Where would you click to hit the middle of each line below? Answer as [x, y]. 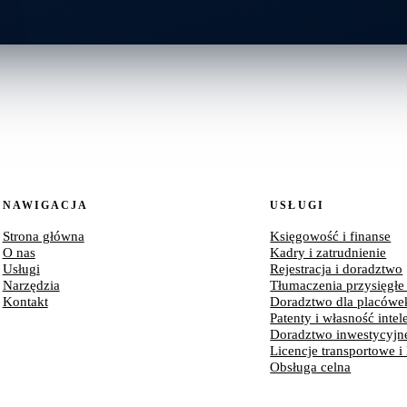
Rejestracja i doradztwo [337, 269]
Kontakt [25, 302]
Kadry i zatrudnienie [328, 253]
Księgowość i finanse [331, 236]
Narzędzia [31, 285]
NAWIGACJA [45, 206]
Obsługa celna [311, 367]
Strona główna [43, 236]
